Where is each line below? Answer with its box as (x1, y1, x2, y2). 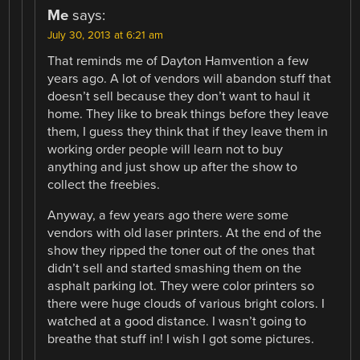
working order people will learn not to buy (47, 141, 284, 157)
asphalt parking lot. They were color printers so (47, 278, 315, 295)
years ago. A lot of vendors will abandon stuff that (47, 70, 332, 87)
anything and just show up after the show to (47, 158, 298, 175)
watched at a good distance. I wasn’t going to (47, 313, 307, 330)
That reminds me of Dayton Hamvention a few (47, 52, 309, 69)
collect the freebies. (47, 176, 161, 193)
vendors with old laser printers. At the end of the (47, 225, 322, 242)
